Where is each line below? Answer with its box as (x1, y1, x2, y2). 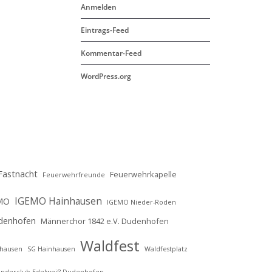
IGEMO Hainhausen (15, 194, 102, 208)
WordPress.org (81, 71, 131, 82)
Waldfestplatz (144, 245, 188, 254)
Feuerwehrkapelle (110, 169, 177, 180)
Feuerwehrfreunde (42, 171, 105, 180)
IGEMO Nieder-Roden (107, 198, 176, 207)
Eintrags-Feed (81, 25, 129, 36)
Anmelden (81, 2, 117, 13)
